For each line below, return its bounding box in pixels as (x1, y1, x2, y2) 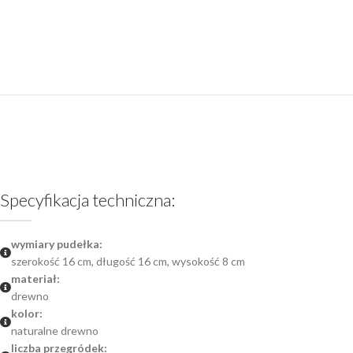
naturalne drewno (11, 323, 98, 337)
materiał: (11, 271, 60, 285)
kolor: (11, 306, 43, 320)
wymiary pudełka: (11, 236, 102, 251)
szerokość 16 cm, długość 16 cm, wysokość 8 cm (11, 254, 245, 268)
